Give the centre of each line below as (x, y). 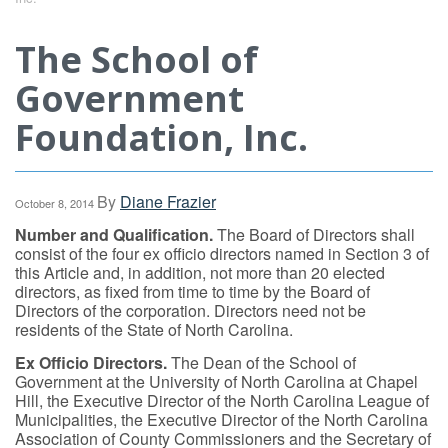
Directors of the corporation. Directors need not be (190, 310)
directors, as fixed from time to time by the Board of (192, 291)
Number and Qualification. (114, 234)
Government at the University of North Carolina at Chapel (216, 381)
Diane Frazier (168, 201)
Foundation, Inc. (161, 137)
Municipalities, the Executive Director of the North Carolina (221, 419)
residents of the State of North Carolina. (154, 329)
